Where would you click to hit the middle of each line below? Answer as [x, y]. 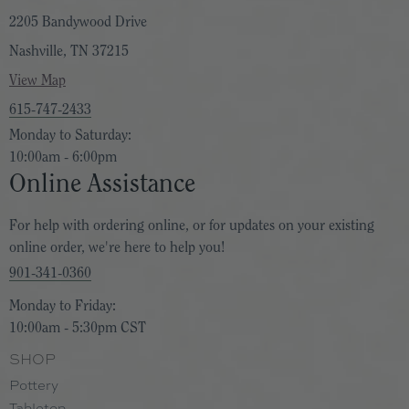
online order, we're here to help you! [117, 247]
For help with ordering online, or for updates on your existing [192, 225]
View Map [37, 80]
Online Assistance [102, 184]
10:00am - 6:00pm [63, 157]
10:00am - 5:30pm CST [78, 328]
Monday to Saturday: [70, 135]
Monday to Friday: [63, 306]
